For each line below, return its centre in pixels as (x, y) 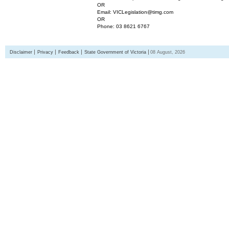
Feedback (69, 52)
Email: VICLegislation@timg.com (135, 12)
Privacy (45, 52)
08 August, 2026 (168, 52)
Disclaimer (21, 52)
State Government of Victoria (115, 52)
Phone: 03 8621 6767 (123, 26)
